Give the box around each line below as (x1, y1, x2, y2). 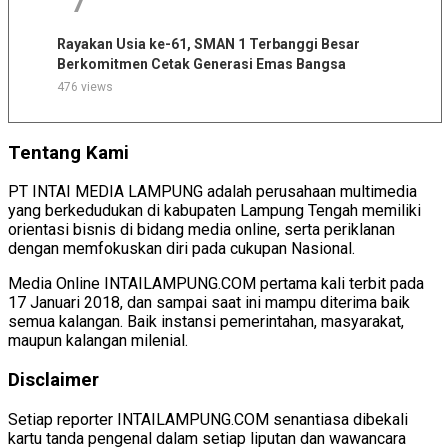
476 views (56, 79, 113, 94)
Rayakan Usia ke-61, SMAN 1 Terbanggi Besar (56, 35, 360, 52)
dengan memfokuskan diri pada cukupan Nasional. (8, 239, 355, 259)
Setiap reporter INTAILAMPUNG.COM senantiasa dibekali (8, 409, 408, 429)
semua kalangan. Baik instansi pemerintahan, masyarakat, (8, 312, 404, 332)
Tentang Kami (8, 141, 129, 164)
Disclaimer (8, 368, 99, 391)
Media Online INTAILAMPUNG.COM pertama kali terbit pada (8, 274, 424, 294)
